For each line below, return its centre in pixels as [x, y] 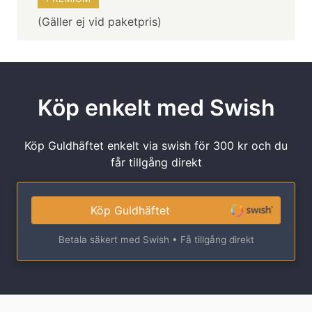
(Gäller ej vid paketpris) [100, 21]
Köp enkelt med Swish [156, 107]
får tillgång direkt [156, 162]
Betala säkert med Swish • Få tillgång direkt [156, 239]
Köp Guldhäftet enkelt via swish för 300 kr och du [156, 145]
